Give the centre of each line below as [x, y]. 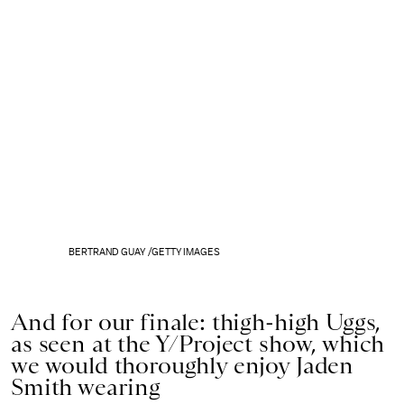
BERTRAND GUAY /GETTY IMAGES [144, 252]
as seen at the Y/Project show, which [198, 344]
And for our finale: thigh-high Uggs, [196, 322]
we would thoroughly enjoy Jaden [183, 366]
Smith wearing [86, 387]
